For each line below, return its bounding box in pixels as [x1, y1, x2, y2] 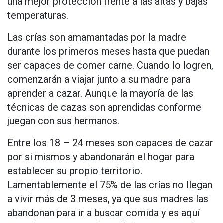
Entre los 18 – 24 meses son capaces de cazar [7, 137, 213, 149]
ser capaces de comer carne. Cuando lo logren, [7, 59, 213, 72]
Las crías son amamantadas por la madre [7, 31, 186, 44]
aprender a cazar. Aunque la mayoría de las [7, 87, 193, 100]
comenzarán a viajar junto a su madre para [7, 73, 190, 86]
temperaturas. [7, 9, 68, 22]
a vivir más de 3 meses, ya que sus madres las [7, 193, 208, 205]
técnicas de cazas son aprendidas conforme [7, 101, 201, 113]
